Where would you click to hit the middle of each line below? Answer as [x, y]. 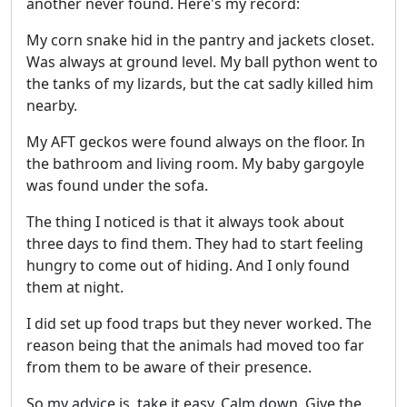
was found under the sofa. [117, 186]
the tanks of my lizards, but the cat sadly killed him [200, 84]
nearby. [52, 106]
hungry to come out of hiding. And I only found [188, 266]
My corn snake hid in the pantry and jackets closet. [200, 40]
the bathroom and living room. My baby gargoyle [195, 164]
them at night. [75, 288]
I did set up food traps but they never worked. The [199, 324]
